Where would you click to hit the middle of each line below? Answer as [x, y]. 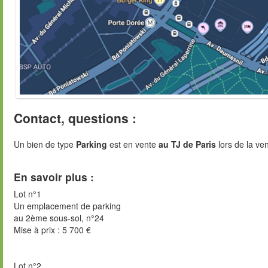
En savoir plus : [54, 176]
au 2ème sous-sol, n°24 [59, 217]
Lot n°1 [28, 194]
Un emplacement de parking [67, 205]
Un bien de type [45, 144]
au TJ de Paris [187, 144]
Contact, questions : [75, 118]
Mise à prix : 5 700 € [52, 229]
